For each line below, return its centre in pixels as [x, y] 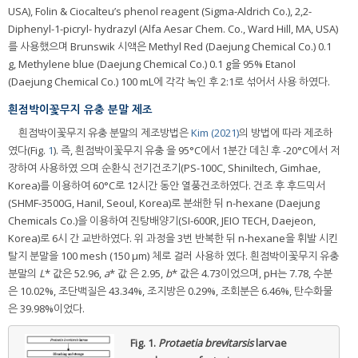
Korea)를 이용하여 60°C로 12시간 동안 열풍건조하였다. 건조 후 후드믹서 [167, 185]
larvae [270, 342]
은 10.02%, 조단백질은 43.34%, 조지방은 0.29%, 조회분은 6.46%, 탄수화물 [170, 290]
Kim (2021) [215, 132]
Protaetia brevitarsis [205, 342]
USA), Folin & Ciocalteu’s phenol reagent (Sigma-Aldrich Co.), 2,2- [160, 12]
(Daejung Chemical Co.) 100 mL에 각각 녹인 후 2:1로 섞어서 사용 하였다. [169, 82]
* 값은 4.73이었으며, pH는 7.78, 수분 [252, 273]
